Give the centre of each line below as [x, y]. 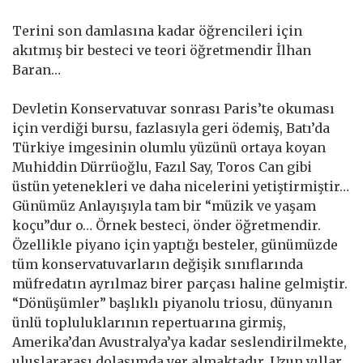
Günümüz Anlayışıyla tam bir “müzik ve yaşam [164, 206]
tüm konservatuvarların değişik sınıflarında [158, 265]
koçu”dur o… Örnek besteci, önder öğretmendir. [167, 226]
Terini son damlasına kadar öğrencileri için [157, 31]
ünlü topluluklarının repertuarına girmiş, [149, 323]
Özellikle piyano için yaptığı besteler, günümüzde [175, 245]
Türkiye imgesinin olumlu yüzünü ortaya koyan [169, 148]
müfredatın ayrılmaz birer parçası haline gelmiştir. [180, 284]
